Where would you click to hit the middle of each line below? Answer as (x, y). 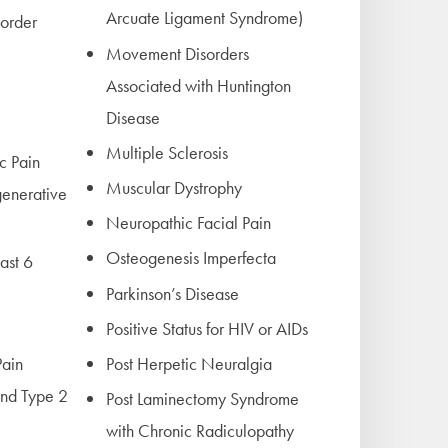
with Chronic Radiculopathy (200, 431)
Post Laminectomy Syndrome (202, 399)
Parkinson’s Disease (172, 293)
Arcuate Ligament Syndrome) (204, 18)
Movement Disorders (177, 53)
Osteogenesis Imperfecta (191, 258)
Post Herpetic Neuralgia (189, 363)
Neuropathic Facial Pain (188, 223)
